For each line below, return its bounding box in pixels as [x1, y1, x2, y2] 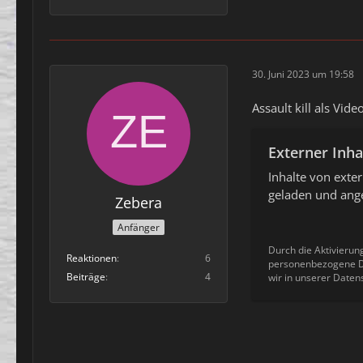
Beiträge [66, 269, 105, 284]
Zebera [115, 193, 162, 213]
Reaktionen [66, 250, 117, 265]
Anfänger [117, 220, 160, 234]
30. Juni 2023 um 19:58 [252, 66, 354, 81]
